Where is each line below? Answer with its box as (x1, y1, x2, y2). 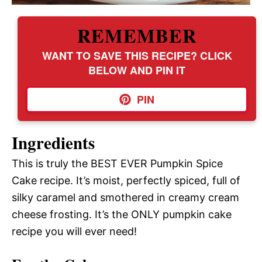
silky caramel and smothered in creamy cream (12, 191, 239, 204)
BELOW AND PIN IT (88, 63, 185, 78)
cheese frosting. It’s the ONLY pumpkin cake (12, 208, 232, 220)
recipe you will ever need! (12, 225, 137, 237)
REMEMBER (77, 22, 196, 49)
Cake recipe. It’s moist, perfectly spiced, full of (12, 174, 240, 187)
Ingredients (12, 130, 95, 155)
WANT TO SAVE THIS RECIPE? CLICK (42, 48, 232, 63)
